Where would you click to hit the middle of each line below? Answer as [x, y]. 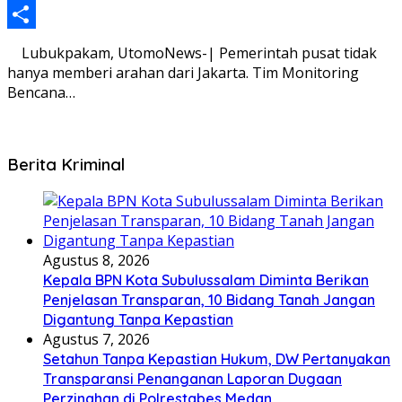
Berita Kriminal [66, 164]
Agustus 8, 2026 [96, 261]
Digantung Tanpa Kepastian [138, 320]
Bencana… [41, 92]
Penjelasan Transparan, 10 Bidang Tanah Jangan [209, 300]
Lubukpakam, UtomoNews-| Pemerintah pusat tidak [192, 53]
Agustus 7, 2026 [96, 340]
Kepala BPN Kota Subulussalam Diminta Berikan [206, 280]
